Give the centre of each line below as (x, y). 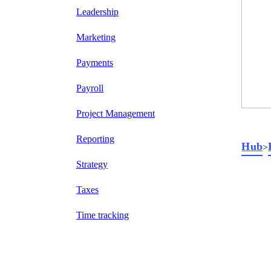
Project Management (116, 114)
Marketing (96, 38)
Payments (95, 63)
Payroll (90, 88)
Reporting (95, 139)
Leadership (97, 12)
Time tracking (103, 215)
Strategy (92, 165)
